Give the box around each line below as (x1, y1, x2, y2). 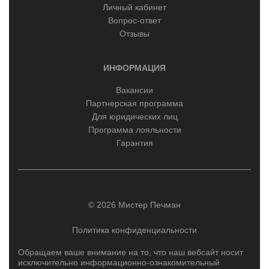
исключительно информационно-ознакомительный (18, 257, 220, 267)
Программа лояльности (88, 124, 181, 134)
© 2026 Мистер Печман (88, 199, 181, 210)
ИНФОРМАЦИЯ (103, 62, 166, 73)
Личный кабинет (103, 2, 166, 12)
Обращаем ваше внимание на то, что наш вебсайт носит (18, 247, 243, 257)
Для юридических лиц (91, 111, 178, 121)
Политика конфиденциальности (72, 225, 197, 235)
